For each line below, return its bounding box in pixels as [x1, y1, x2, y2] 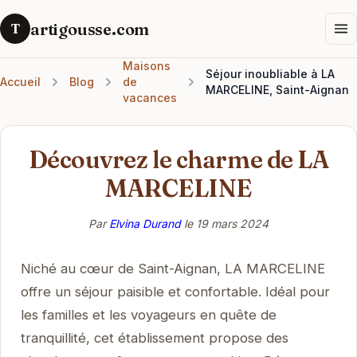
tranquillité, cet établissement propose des [20, 329, 288, 346]
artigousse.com [30, 18, 150, 39]
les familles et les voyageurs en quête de [20, 306, 277, 323]
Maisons [123, 59, 171, 73]
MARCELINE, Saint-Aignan [206, 83, 350, 96]
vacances [123, 91, 177, 104]
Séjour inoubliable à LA [206, 67, 335, 80]
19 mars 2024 [196, 216, 269, 230]
